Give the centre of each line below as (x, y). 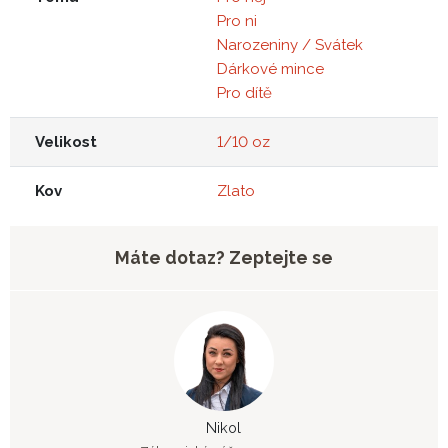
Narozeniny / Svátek (290, 44)
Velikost (66, 141)
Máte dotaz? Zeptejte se (224, 258)
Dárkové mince (270, 68)
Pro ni (237, 20)
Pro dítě (244, 92)
